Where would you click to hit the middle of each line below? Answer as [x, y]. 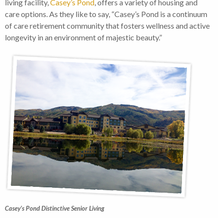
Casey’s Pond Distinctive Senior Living [54, 209]
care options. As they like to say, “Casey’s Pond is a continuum [106, 14]
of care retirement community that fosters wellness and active [107, 26]
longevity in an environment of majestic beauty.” [83, 37]
